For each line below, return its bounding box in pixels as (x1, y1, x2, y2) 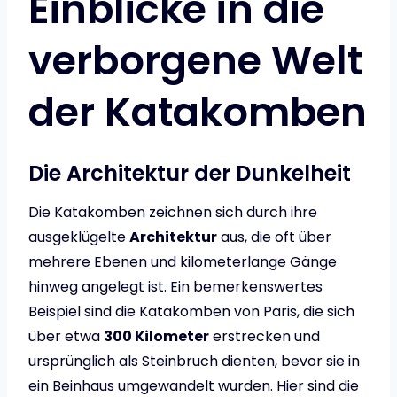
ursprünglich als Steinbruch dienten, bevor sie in (28, 351, 360, 372)
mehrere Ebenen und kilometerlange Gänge (28, 252, 337, 273)
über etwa (28, 326, 104, 347)
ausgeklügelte (28, 227, 129, 248)
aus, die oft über (217, 227, 331, 248)
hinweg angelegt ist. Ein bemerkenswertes (28, 276, 323, 298)
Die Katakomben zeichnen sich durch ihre (28, 202, 317, 223)
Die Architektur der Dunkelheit (28, 159, 351, 189)
